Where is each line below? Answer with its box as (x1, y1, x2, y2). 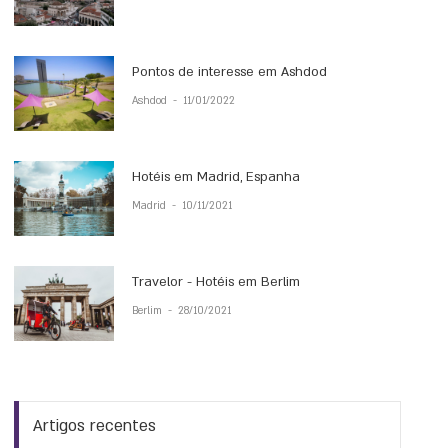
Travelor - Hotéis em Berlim (132, 273, 301, 291)
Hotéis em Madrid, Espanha (132, 168, 301, 186)
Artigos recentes (33, 414, 157, 437)
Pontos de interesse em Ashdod (132, 63, 328, 81)
